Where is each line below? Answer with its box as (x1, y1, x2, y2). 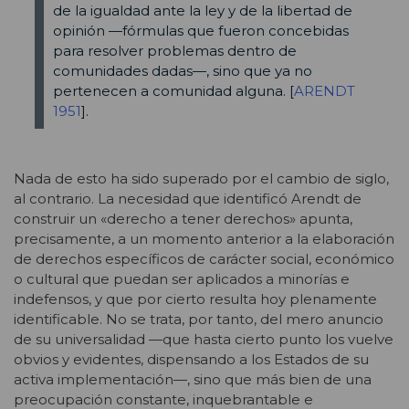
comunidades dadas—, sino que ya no (52, 62, 312, 80)
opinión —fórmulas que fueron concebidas (52, 22, 349, 40)
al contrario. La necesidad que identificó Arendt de (14, 189, 362, 207)
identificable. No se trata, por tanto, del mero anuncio (14, 309, 383, 328)
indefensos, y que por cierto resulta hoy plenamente (14, 289, 377, 308)
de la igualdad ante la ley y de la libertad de (52, 2, 352, 20)
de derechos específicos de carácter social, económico (14, 249, 394, 267)
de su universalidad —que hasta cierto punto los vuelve (14, 330, 393, 348)
